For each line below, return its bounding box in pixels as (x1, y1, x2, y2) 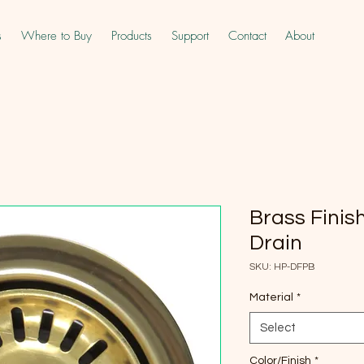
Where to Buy (21, 28, 92, 44)
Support (171, 28, 209, 44)
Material (249, 292, 293, 303)
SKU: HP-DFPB (249, 262, 314, 272)
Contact (227, 28, 266, 44)
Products (111, 28, 152, 44)
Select (260, 322, 296, 334)
